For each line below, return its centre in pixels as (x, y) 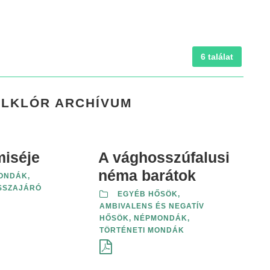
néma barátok (147, 175)
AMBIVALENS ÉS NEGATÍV (152, 206)
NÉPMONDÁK (161, 218)
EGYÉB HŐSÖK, (149, 194)
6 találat (217, 57)
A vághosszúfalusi (164, 157)
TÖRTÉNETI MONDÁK (142, 230)
